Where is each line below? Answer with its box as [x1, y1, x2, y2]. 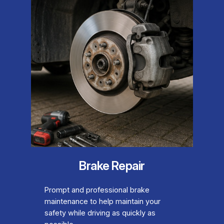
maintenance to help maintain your [44, 197, 160, 206]
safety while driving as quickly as [44, 208, 155, 218]
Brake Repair [79, 158, 145, 173]
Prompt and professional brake [44, 185, 149, 195]
